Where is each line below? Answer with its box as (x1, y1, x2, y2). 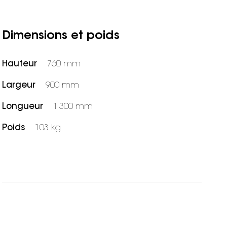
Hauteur (2, 59, 37, 68)
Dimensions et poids (2, 30, 120, 42)
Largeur (2, 81, 36, 90)
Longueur (2, 102, 44, 111)
